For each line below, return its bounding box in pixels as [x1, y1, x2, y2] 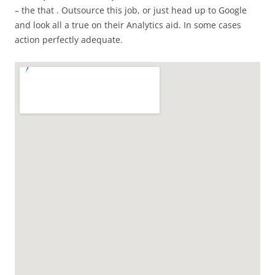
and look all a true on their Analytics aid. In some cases [15, 19, 241, 31]
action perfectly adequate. [15, 34, 123, 45]
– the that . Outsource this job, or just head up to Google [15, 4, 247, 16]
